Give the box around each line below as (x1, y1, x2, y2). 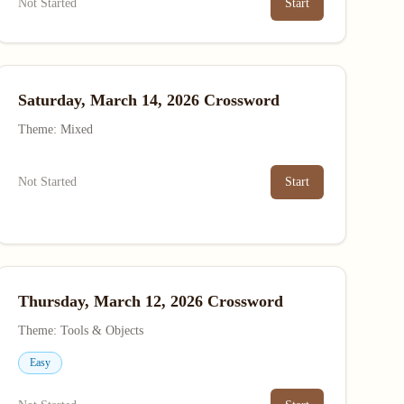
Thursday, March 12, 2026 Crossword (17, 292, 283, 310)
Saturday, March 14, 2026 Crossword (17, 91, 280, 109)
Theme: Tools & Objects (17, 324, 143, 337)
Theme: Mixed (17, 123, 93, 136)
